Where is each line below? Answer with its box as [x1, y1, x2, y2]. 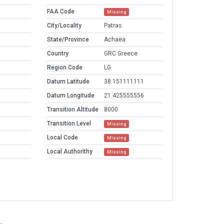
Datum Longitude [47, 92, 94, 99]
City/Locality [47, 22, 81, 29]
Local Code [47, 134, 78, 141]
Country [47, 50, 68, 57]
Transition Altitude [47, 106, 98, 113]
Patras [104, 22, 121, 29]
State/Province [47, 36, 89, 43]
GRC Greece [104, 50, 137, 57]
